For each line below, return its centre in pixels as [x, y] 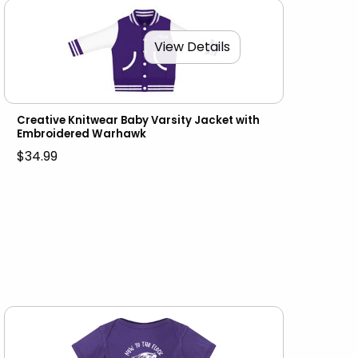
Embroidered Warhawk [82, 134]
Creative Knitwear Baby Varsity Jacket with [139, 121]
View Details [193, 46]
